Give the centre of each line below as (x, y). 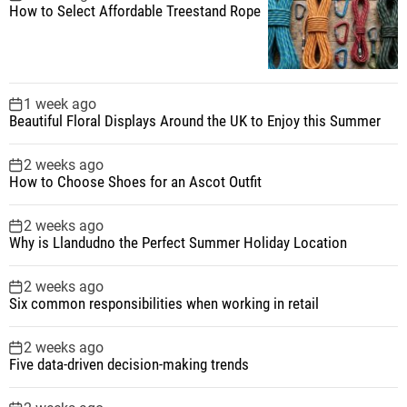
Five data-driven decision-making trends (129, 364)
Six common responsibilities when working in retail (164, 303)
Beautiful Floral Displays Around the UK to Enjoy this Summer (195, 120)
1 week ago (60, 104)
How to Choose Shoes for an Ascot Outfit (135, 181)
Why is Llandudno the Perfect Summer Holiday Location (178, 242)
